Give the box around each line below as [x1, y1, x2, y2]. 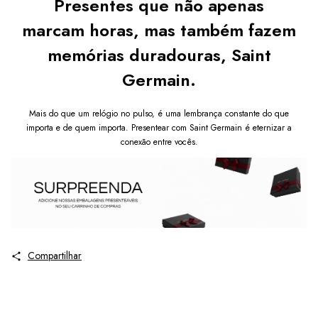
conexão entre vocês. [120, 136, 198, 149]
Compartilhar [27, 248, 82, 263]
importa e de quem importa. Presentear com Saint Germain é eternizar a [26, 121, 292, 135]
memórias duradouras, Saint [47, 43, 271, 68]
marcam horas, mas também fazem [22, 18, 296, 43]
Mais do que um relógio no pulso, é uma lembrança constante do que [29, 107, 289, 121]
